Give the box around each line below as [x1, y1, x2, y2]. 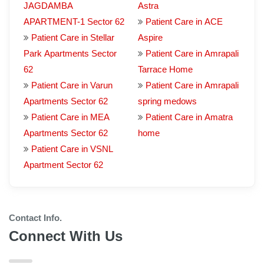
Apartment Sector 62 [24, 160, 103, 170]
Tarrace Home [138, 64, 193, 74]
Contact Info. [9, 213, 62, 223]
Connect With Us [9, 228, 123, 244]
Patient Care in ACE [146, 16, 223, 27]
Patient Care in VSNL [31, 144, 113, 154]
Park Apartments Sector [24, 48, 117, 58]
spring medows [138, 96, 197, 106]
